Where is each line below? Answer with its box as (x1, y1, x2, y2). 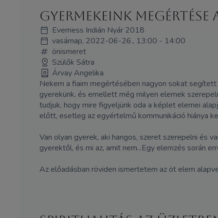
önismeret (52, 46, 86, 57)
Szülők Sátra (52, 56, 94, 68)
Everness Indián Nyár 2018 (52, 24, 145, 36)
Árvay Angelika (52, 67, 104, 78)
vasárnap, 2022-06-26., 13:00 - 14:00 (52, 35, 185, 46)
